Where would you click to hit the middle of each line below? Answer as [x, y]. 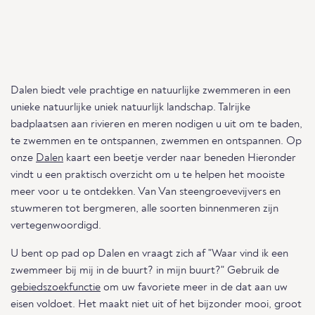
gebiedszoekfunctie [56, 288]
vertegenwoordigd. [56, 226]
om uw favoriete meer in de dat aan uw [194, 288]
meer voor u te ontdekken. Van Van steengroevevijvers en [146, 192]
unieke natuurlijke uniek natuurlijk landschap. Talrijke [130, 108]
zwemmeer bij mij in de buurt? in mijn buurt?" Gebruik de [145, 271]
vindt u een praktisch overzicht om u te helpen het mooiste [148, 175]
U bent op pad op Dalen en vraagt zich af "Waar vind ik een [149, 254]
